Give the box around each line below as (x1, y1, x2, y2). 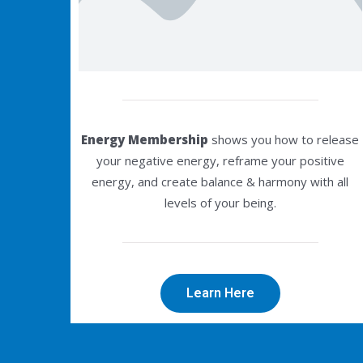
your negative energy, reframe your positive (96, 152, 344, 169)
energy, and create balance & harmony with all (92, 173, 349, 190)
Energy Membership (81, 130, 209, 147)
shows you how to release (208, 130, 360, 147)
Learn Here (186, 285, 254, 301)
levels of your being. (164, 194, 276, 211)
